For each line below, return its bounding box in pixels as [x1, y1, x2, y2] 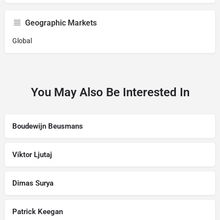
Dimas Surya [12, 179, 54, 188]
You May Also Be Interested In [30, 85, 190, 99]
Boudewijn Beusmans [12, 122, 83, 131]
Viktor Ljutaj [12, 150, 52, 159]
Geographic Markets [25, 18, 97, 27]
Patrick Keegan [12, 207, 63, 216]
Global [12, 37, 32, 45]
